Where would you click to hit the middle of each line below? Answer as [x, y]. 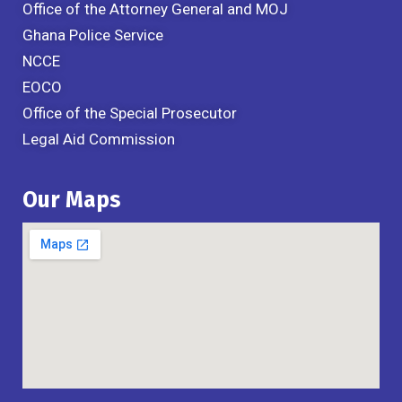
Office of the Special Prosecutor [130, 113]
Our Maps [72, 200]
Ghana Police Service [93, 35]
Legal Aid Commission [99, 139]
